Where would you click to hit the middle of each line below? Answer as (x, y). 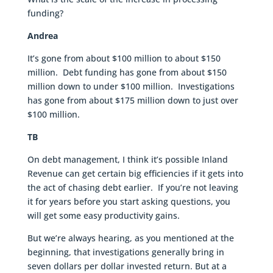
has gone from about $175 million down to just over (133, 101)
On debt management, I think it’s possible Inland (127, 160)
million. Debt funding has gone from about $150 (127, 73)
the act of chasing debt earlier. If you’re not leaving (133, 188)
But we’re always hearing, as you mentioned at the (130, 238)
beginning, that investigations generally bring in (126, 252)
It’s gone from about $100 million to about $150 (124, 58)
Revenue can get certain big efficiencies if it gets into (135, 174)
